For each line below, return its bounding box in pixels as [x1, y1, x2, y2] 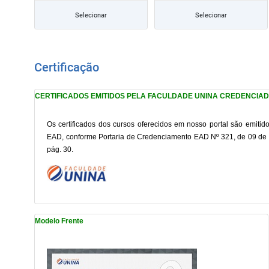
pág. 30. [47, 145, 73, 154]
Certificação [34, 60, 99, 74]
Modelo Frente [35, 217, 83, 225]
